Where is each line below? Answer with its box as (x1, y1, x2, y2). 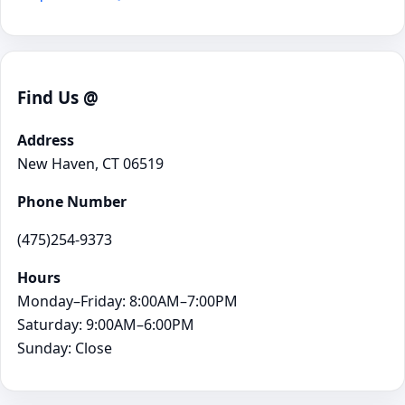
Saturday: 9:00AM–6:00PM (17, 315, 194, 335)
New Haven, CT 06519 (17, 154, 164, 174)
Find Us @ (17, 86, 99, 109)
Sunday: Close (17, 338, 112, 359)
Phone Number (17, 192, 127, 212)
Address (17, 130, 74, 151)
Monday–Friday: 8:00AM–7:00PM (17, 291, 238, 312)
